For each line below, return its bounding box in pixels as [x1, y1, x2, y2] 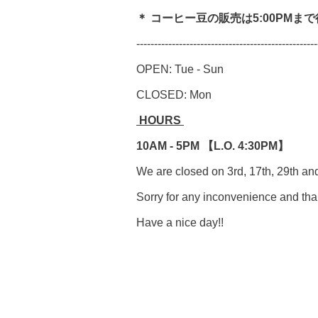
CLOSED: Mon [136, 89, 214, 102]
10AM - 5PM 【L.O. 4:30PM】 [136, 140, 289, 153]
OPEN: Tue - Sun [136, 63, 226, 76]
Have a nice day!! [136, 216, 224, 229]
